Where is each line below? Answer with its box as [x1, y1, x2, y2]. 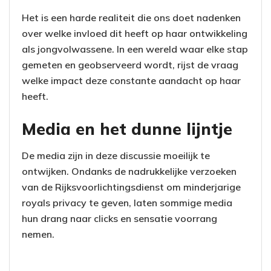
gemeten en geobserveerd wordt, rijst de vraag [22, 59, 238, 71]
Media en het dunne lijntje [22, 118, 232, 139]
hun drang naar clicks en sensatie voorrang [22, 212, 217, 225]
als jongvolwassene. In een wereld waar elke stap [22, 43, 248, 56]
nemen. [22, 228, 54, 241]
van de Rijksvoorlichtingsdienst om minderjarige [22, 181, 241, 194]
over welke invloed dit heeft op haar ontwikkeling [22, 27, 247, 40]
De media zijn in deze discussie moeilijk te [22, 149, 210, 162]
